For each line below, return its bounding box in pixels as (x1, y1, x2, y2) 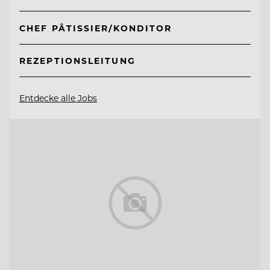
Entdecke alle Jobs (19, 92, 97, 104)
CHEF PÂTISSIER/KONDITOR (19, 22, 172, 34)
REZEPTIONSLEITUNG (19, 55, 136, 67)
